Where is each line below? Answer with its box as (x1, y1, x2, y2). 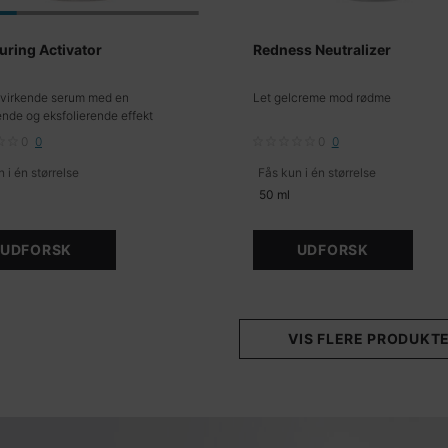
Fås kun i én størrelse (257, 165, 376, 181)
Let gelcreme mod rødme (252, 90, 391, 106)
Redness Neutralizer (252, 41, 391, 59)
